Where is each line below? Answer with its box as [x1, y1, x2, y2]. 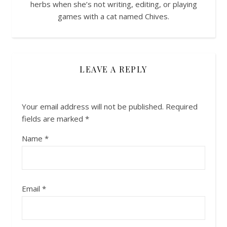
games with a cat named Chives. [58, 11, 169, 21]
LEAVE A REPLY [80, 64, 147, 74]
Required [166, 101, 198, 111]
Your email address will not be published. [22, 101, 164, 111]
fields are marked [22, 113, 85, 124]
